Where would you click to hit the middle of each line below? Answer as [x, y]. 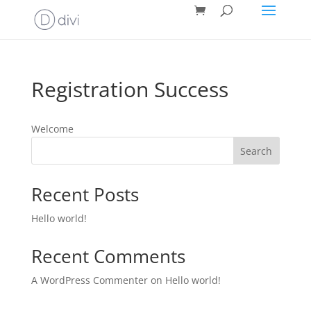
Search [257, 151]
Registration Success [129, 89]
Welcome [52, 129]
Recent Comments [108, 256]
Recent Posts [85, 194]
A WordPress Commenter [89, 280]
